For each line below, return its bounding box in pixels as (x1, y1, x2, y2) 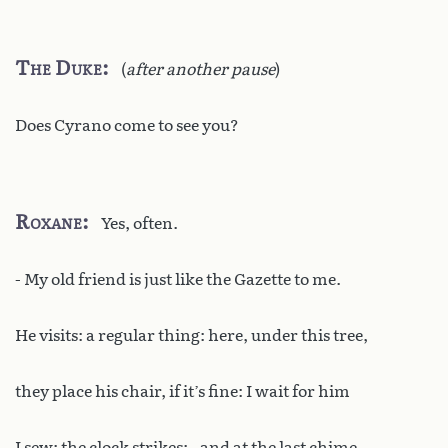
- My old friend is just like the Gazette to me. (15, 269, 341, 289)
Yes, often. (101, 213, 178, 233)
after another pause (126, 59, 275, 79)
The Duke (15, 55, 102, 80)
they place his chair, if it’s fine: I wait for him (15, 381, 350, 401)
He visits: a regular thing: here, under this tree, (15, 325, 368, 345)
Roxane (15, 209, 82, 234)
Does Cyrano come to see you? (15, 115, 239, 135)
